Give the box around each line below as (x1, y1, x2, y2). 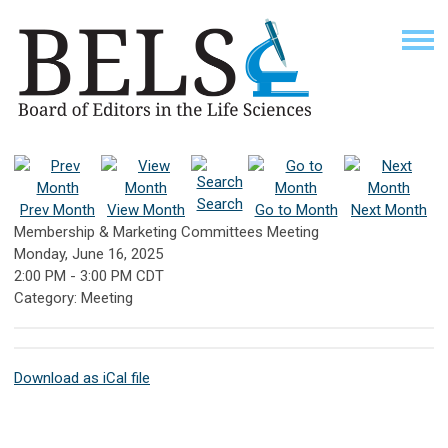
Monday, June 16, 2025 (14, 244, 163, 263)
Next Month (351, 200, 427, 219)
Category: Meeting (14, 288, 133, 307)
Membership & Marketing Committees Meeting (14, 222, 319, 241)
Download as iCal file (14, 368, 150, 387)
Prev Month (20, 200, 95, 219)
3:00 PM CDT (80, 266, 164, 285)
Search (196, 194, 243, 213)
